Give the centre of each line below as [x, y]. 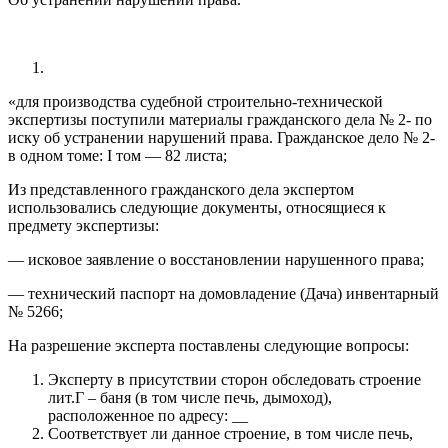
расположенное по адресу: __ [148, 415]
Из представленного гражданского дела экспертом [181, 189]
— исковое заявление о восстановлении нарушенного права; [216, 259]
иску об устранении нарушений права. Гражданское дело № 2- [221, 137]
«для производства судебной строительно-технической [195, 101]
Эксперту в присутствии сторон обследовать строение [234, 379]
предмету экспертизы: [83, 225]
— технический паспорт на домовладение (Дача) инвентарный [223, 293]
